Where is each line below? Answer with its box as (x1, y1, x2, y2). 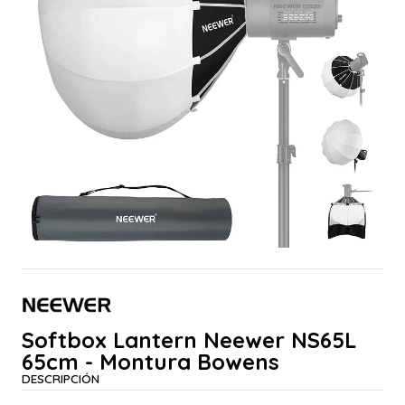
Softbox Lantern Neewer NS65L (22, 326, 356, 354)
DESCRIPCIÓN (22, 371, 99, 387)
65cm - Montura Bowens (22, 348, 279, 376)
